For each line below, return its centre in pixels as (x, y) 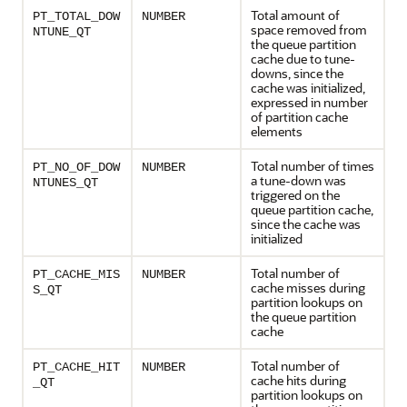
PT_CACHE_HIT (76, 367)
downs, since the (297, 73)
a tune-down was (298, 180)
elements (277, 131)
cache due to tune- (303, 59)
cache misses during (308, 288)
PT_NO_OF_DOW (76, 167)
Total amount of (295, 15)
